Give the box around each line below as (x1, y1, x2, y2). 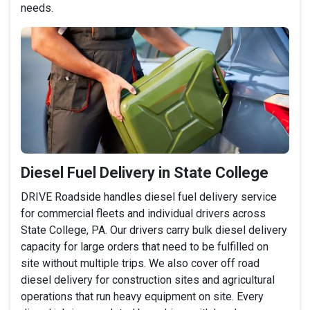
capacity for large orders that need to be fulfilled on (21, 239, 268, 253)
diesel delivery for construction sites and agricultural (21, 273, 275, 286)
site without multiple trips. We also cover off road (21, 256, 259, 270)
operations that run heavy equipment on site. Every (21, 289, 264, 303)
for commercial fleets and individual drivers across (21, 206, 266, 220)
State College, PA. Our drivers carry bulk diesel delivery (21, 223, 287, 237)
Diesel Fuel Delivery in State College (21, 163, 268, 181)
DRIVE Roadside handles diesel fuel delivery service (21, 190, 277, 203)
